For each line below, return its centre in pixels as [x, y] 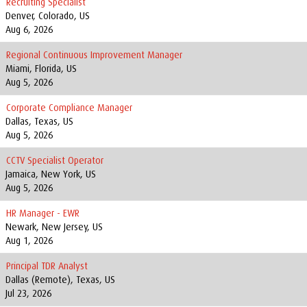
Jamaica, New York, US [51, 174]
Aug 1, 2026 [29, 241]
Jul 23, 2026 [28, 293]
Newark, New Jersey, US [54, 227]
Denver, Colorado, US [48, 16]
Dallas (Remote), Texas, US [60, 280]
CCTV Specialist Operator [55, 160]
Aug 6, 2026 [29, 29]
